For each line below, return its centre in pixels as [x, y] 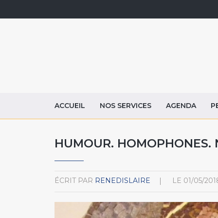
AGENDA [181, 105]
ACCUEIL [70, 105]
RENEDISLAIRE [123, 180]
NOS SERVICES [126, 105]
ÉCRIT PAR [74, 180]
